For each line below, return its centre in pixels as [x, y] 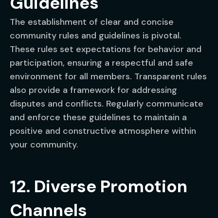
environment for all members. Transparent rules [108, 76]
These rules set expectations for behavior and [106, 49]
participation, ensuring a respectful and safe [101, 63]
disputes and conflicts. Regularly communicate [107, 104]
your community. [44, 145]
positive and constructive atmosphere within [103, 131]
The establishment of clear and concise [92, 22]
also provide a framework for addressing [93, 90]
